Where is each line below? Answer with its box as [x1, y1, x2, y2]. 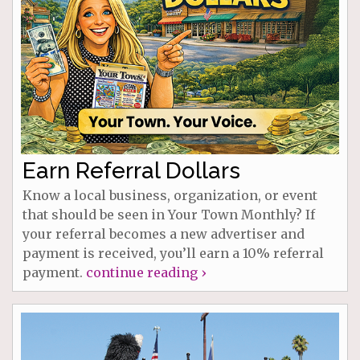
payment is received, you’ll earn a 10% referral [22, 245, 324, 262]
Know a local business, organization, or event [22, 187, 317, 204]
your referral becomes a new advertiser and [22, 226, 305, 243]
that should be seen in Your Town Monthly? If [22, 207, 315, 223]
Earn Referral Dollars [22, 157, 240, 185]
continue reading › [86, 264, 206, 281]
